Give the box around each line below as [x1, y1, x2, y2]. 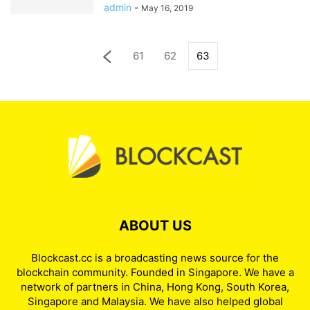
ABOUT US [118, 217, 192, 234]
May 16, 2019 [141, 3, 193, 13]
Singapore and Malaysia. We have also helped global [27, 295, 283, 308]
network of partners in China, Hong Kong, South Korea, [21, 280, 289, 293]
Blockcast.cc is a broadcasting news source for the [31, 251, 279, 264]
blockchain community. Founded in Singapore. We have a [16, 266, 294, 279]
